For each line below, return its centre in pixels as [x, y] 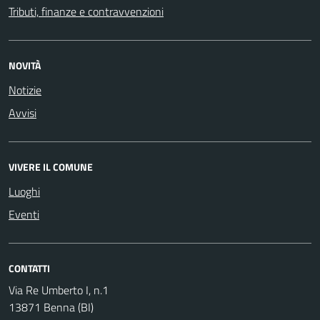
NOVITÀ [25, 65]
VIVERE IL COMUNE [51, 166]
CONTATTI [29, 268]
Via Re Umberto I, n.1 [59, 290]
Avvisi [22, 112]
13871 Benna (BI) [51, 307]
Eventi [24, 214]
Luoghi [24, 191]
